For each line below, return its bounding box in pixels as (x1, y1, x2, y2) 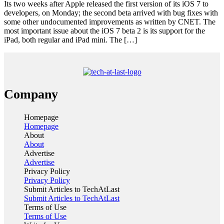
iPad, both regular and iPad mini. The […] (4, 35, 137, 44)
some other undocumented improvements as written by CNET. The (4, 17, 215, 26)
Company (4, 87, 58, 102)
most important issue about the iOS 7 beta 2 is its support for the (4, 26, 205, 35)
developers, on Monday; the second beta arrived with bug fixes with (4, 8, 218, 17)
